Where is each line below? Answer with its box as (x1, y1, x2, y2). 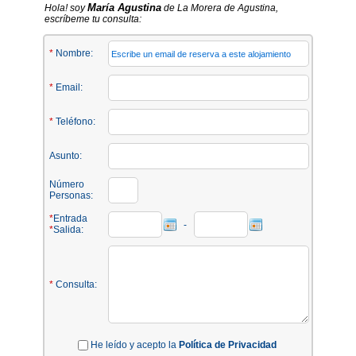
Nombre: (53, 48, 93, 59)
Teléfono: (53, 116, 95, 127)
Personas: (49, 190, 93, 201)
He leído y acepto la (91, 339, 176, 350)
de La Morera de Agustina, (161, 2, 278, 14)
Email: (53, 82, 83, 93)
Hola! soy (44, 2, 87, 14)
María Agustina (87, 2, 161, 14)
